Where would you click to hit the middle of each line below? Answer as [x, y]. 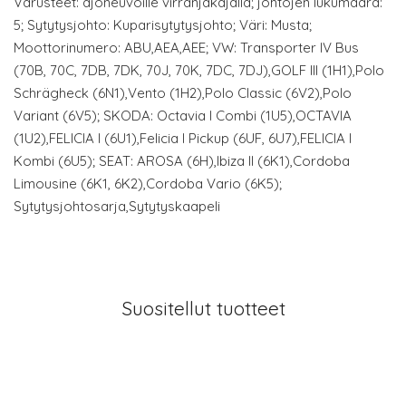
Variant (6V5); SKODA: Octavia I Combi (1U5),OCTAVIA [183, 115]
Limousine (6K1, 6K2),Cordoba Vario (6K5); [148, 183]
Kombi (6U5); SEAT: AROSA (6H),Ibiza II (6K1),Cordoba [182, 160]
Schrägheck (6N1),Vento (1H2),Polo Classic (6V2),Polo [183, 92]
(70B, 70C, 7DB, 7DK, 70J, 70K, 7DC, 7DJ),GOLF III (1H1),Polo [199, 70]
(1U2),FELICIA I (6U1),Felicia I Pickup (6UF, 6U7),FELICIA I [183, 138]
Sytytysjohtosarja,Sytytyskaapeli [117, 206]
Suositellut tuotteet [203, 308]
